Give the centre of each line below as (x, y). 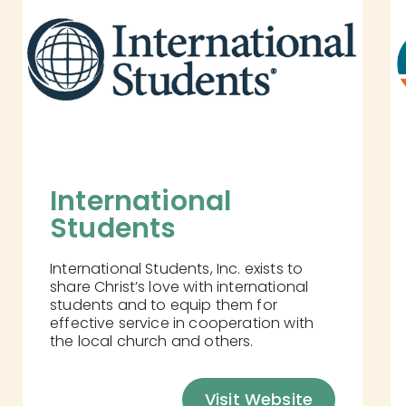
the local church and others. (152, 342)
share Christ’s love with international (179, 287)
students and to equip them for (164, 305)
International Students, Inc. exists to (177, 269)
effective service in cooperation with (182, 324)
